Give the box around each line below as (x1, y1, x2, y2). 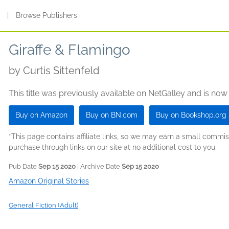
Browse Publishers (16, 11, 78, 19)
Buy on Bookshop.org (156, 111, 226, 119)
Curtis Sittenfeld (23, 64, 99, 77)
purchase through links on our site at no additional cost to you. (9, 143, 217, 151)
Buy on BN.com (86, 111, 138, 119)
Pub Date (9, 163, 38, 170)
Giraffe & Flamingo (9, 41, 130, 58)
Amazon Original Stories (9, 177, 89, 185)
